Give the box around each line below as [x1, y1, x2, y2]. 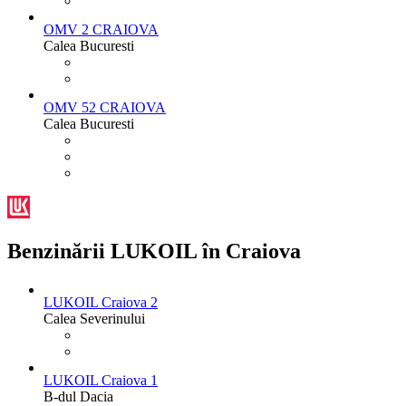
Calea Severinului [43, 311, 145, 327]
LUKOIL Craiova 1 [43, 372, 158, 389]
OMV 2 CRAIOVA [43, 21, 159, 37]
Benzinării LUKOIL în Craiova [7, 239, 301, 264]
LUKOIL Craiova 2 [43, 295, 158, 311]
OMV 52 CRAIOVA [43, 99, 166, 115]
